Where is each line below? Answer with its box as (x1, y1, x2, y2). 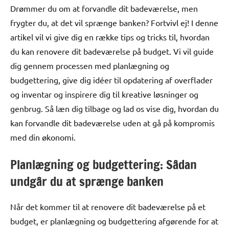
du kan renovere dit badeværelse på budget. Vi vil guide (10, 45, 214, 56)
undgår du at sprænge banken (10, 172, 164, 190)
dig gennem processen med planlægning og (10, 60, 169, 71)
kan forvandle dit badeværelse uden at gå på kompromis (10, 117, 215, 128)
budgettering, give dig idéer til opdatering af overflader (10, 74, 213, 85)
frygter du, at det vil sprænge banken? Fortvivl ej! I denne (10, 17, 218, 28)
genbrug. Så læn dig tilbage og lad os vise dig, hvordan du (10, 103, 219, 113)
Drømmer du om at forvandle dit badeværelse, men (10, 3, 198, 13)
